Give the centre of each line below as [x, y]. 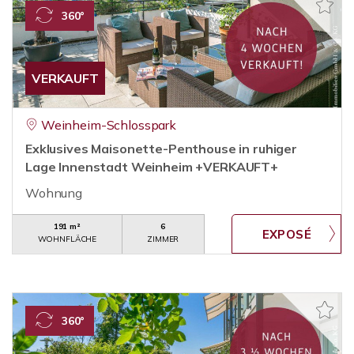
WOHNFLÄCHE [67, 239]
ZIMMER [163, 239]
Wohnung [54, 193]
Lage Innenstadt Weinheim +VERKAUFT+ [152, 167]
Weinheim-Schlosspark [108, 125]
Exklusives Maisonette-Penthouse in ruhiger [161, 149]
